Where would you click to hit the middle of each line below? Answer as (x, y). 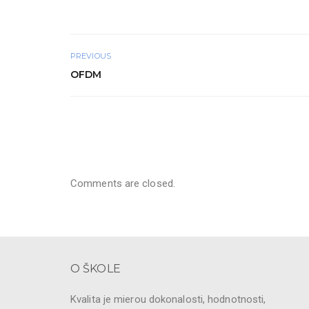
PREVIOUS (91, 56)
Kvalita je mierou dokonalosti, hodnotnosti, (168, 299)
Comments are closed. (123, 183)
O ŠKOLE (96, 268)
